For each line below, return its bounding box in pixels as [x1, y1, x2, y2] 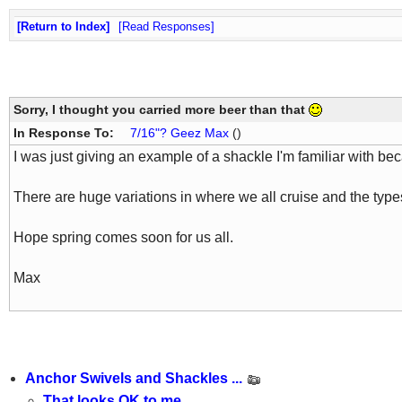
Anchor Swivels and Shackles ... [24, 371, 246, 387]
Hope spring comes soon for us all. [13, 230, 233, 246]
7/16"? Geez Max [130, 126, 230, 141]
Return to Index [21, 20, 106, 33]
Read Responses [122, 20, 211, 33]
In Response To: [13, 126, 118, 141]
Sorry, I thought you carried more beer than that [13, 102, 309, 118]
